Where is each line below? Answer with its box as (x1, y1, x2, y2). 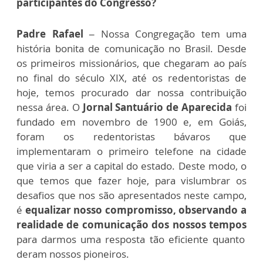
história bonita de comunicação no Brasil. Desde (16, 42, 247, 56)
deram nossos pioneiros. (16, 247, 129, 261)
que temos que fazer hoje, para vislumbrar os (16, 174, 247, 188)
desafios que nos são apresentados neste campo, (16, 188, 247, 203)
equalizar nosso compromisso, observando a (25, 203, 247, 217)
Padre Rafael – (16, 27, 95, 41)
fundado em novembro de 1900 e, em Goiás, (16, 115, 247, 129)
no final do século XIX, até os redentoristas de (16, 71, 247, 85)
